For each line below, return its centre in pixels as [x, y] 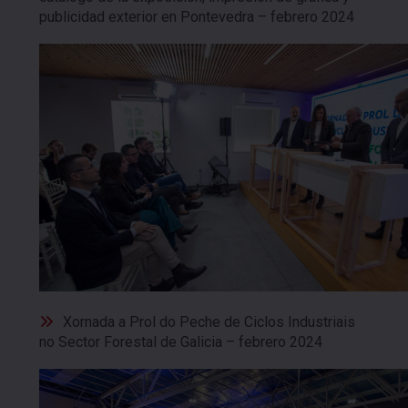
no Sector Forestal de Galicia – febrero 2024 [181, 342]
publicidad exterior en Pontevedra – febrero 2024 [197, 16]
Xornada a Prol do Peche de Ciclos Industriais [209, 322]
